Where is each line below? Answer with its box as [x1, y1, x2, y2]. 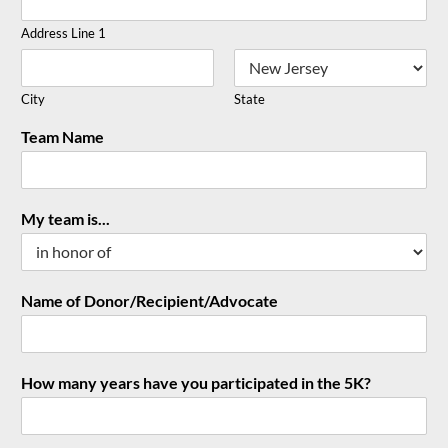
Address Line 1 [21, 24, 106, 41]
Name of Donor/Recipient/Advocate [21, 290, 278, 310]
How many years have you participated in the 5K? [21, 372, 371, 392]
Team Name [21, 126, 104, 146]
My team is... [21, 208, 110, 228]
